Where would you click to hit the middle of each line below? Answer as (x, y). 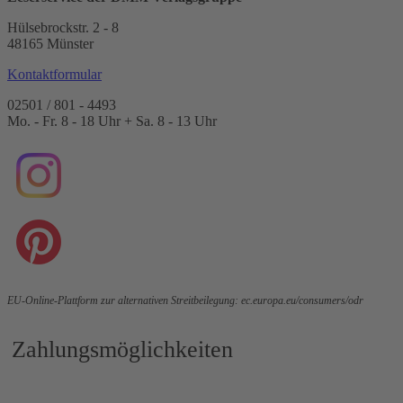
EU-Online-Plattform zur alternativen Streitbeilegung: (124, 300)
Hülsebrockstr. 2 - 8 (63, 27)
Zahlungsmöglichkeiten (122, 349)
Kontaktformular (54, 74)
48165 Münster (50, 43)
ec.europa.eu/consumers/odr (302, 300)
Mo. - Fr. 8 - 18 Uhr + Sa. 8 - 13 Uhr (112, 121)
